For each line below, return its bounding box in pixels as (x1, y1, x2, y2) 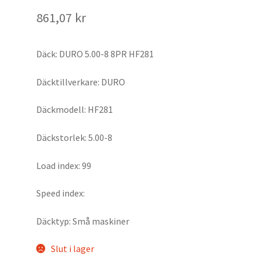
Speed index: (36, 187, 85, 199)
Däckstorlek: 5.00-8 (36, 131, 113, 143)
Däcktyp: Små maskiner (36, 215, 130, 227)
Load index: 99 (36, 159, 92, 171)
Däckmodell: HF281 (36, 104, 113, 116)
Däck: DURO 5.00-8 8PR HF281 (36, 48, 154, 60)
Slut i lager (50, 243, 94, 255)
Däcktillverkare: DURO (36, 75, 126, 88)
